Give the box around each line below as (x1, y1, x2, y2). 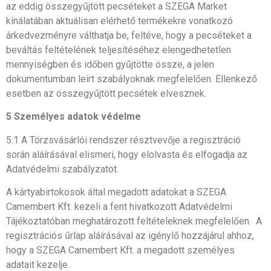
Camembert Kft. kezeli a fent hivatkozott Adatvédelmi (6, 201, 232, 213)
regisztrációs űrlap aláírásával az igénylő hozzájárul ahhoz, (6, 230, 254, 242)
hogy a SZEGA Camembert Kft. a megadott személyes (6, 244, 235, 256)
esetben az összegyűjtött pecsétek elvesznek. (6, 87, 206, 99)
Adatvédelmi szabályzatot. (6, 163, 119, 175)
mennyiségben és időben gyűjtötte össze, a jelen (6, 58, 214, 70)
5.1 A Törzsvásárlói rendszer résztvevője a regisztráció (6, 134, 241, 146)
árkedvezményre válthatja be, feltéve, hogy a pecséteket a (6, 29, 252, 41)
